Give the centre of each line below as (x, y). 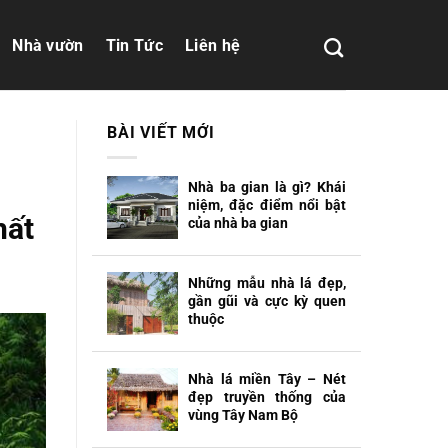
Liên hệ (213, 45)
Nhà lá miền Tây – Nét (267, 378)
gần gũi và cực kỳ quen (267, 300)
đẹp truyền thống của (267, 396)
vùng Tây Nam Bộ (243, 414)
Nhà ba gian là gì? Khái (267, 186)
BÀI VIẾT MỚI (161, 132)
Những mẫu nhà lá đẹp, (267, 282)
